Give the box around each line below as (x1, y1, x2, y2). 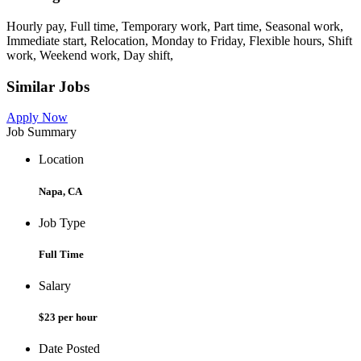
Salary (39, 279, 71, 293)
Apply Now (6, 110, 68, 125)
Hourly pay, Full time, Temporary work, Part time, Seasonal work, (6, 19, 343, 33)
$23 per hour (39, 311, 98, 324)
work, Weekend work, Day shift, (6, 48, 173, 62)
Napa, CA (39, 185, 82, 197)
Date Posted (39, 342, 100, 356)
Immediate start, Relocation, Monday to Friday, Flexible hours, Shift (6, 33, 352, 48)
